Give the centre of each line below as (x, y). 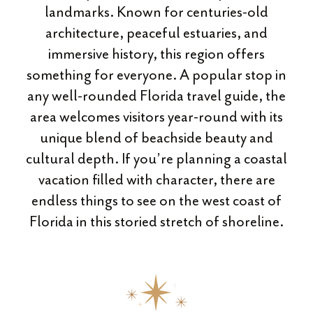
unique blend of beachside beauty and (156, 138)
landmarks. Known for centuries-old (156, 12)
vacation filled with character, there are (156, 180)
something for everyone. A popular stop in (156, 75)
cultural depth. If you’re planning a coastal (156, 159)
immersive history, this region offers (156, 54)
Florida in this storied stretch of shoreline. (156, 221)
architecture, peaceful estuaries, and (156, 33)
